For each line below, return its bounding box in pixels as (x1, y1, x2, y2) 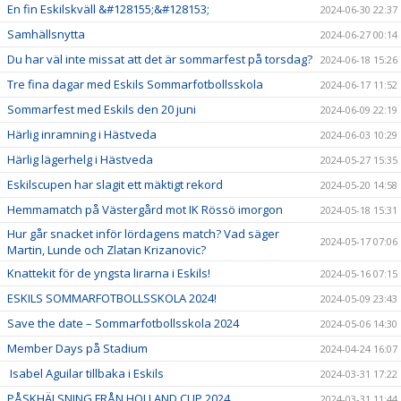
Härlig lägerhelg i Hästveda (7, 150, 153, 167)
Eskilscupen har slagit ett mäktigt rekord (7, 175, 223, 192)
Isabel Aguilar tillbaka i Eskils (7, 364, 164, 381)
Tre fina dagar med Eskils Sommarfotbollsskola (7, 75, 263, 92)
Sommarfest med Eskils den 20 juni (7, 100, 196, 117)
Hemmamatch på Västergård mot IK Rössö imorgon (7, 200, 283, 218)
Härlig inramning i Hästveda (7, 125, 157, 142)
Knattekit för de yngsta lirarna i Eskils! (7, 264, 210, 281)
